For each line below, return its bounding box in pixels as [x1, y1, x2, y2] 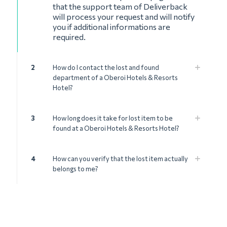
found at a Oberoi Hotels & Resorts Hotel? [53, 124, 179, 132]
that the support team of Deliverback [53, 2, 187, 11]
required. [53, 32, 86, 42]
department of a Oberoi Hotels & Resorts [53, 73, 178, 82]
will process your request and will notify [53, 12, 195, 21]
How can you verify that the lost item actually [53, 155, 188, 163]
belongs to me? [53, 165, 98, 173]
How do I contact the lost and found [53, 63, 159, 71]
